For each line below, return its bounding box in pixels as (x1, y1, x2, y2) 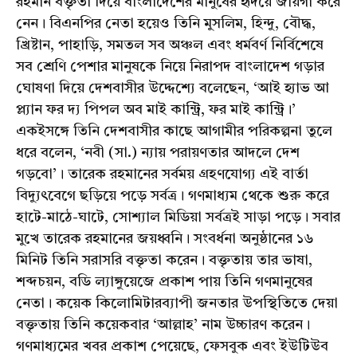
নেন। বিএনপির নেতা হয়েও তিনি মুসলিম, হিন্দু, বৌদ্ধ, (16, 17, 316, 32)
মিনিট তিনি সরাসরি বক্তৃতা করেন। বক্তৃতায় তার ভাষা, (16, 253, 312, 269)
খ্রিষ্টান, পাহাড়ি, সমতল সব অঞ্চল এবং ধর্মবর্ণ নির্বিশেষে (16, 38, 324, 53)
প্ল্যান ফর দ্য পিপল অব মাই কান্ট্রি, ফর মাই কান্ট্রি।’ (16, 103, 296, 118)
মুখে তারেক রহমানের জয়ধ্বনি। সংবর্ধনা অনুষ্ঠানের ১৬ (16, 232, 314, 247)
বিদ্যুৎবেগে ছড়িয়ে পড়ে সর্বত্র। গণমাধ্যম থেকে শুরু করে (16, 189, 329, 204)
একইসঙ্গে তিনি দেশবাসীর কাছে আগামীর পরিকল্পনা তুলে (16, 124, 332, 139)
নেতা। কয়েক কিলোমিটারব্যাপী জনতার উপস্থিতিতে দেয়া (16, 296, 338, 312)
